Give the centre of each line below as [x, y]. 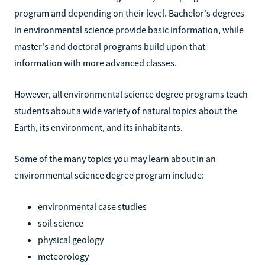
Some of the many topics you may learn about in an [115, 158]
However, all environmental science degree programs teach [131, 94]
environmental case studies [92, 206]
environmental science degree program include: [109, 175]
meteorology [63, 256]
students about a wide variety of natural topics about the [126, 110]
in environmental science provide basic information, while [129, 29]
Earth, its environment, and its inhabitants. [98, 127]
